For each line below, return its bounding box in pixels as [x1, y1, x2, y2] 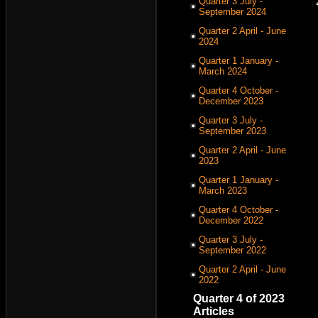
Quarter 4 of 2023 [193, 292, 285, 305]
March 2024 [199, 66, 247, 77]
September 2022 [199, 245, 266, 256]
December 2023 [199, 96, 263, 106]
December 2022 [199, 215, 263, 226]
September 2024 [199, 6, 266, 17]
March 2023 [199, 185, 247, 196]
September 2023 [199, 126, 266, 136]
